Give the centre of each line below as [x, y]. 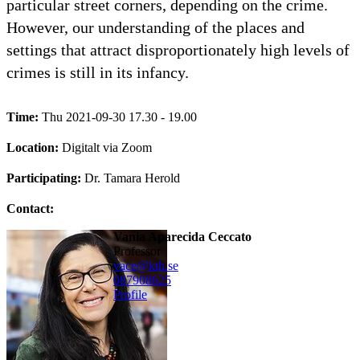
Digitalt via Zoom [107, 147]
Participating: [45, 178]
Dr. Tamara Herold [132, 178]
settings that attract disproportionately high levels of [178, 49]
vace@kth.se [145, 265]
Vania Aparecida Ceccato [182, 236]
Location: [34, 147]
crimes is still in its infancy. [98, 72]
